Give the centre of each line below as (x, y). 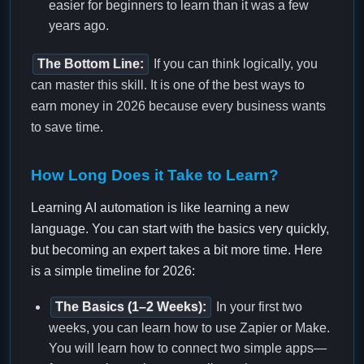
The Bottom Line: (91, 64)
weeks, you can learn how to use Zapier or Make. (189, 328)
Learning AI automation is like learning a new (160, 208)
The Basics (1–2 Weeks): (131, 307)
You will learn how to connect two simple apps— (188, 349)
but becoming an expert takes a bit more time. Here (177, 250)
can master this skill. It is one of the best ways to (168, 85)
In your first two (258, 307)
